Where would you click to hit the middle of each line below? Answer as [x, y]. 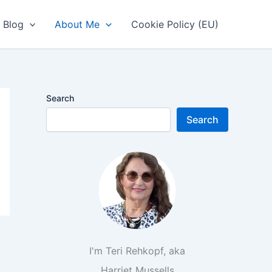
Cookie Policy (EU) [175, 24]
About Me [77, 24]
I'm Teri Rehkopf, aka [137, 251]
